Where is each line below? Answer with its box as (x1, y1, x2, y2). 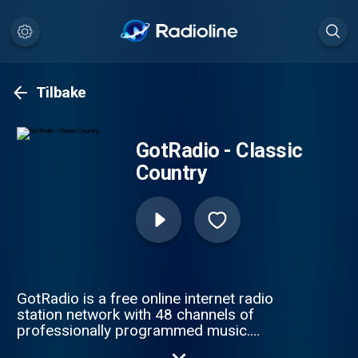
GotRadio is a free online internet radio (16, 288, 273, 308)
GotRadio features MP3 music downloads (16, 336, 296, 356)
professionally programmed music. (16, 320, 250, 340)
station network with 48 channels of (16, 304, 254, 324)
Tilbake (35, 83, 87, 102)
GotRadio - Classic (135, 138, 303, 163)
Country (135, 161, 207, 185)
